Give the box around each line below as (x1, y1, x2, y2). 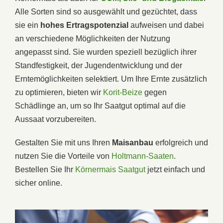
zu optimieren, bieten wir (15, 88, 103, 97)
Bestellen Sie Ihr (15, 165, 75, 174)
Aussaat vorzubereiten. (15, 114, 96, 123)
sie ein (15, 20, 40, 29)
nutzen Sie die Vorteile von (15, 151, 111, 160)
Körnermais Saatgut (75, 165, 145, 174)
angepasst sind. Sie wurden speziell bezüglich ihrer (15, 47, 197, 56)
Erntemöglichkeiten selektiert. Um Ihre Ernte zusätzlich (15, 74, 207, 83)
